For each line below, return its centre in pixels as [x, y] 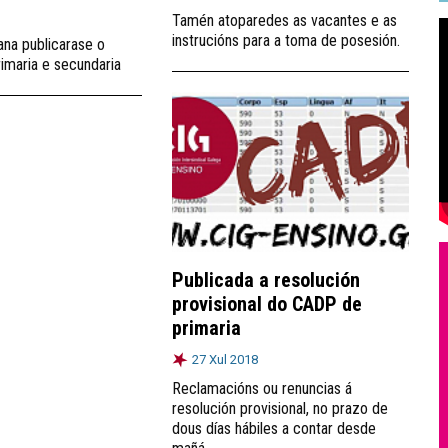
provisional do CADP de [267, 303]
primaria [206, 327]
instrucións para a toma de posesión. [286, 40]
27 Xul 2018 [225, 359]
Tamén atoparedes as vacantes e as [284, 20]
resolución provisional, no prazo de [280, 408]
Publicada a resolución [266, 279]
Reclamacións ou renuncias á [262, 388]
